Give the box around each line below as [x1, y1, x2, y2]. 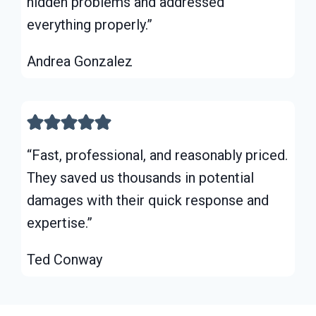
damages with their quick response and [27, 191, 269, 209]
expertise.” [27, 214, 92, 231]
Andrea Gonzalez [27, 52, 133, 70]
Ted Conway [27, 250, 102, 268]
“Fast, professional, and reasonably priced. [27, 146, 288, 164]
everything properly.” [27, 16, 152, 33]
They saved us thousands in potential [27, 169, 254, 186]
